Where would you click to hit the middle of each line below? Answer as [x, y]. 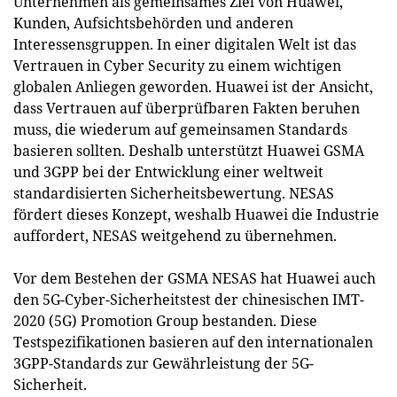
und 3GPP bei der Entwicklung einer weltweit [168, 172]
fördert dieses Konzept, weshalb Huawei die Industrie [196, 214]
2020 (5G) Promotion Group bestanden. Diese [165, 321]
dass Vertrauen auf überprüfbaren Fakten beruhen [187, 108]
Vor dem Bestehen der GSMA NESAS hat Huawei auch [195, 278]
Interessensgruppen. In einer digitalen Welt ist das [185, 44]
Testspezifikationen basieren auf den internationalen [193, 342]
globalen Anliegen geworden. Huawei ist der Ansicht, [193, 87]
